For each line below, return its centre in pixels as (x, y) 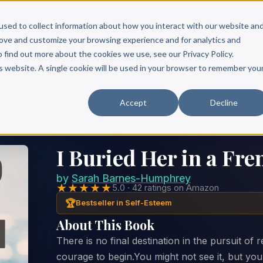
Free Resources (114, 24)
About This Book (105, 225)
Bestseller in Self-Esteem (124, 203)
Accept (134, 102)
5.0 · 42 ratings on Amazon (166, 187)
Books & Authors (189, 24)
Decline (224, 102)
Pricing (246, 25)
